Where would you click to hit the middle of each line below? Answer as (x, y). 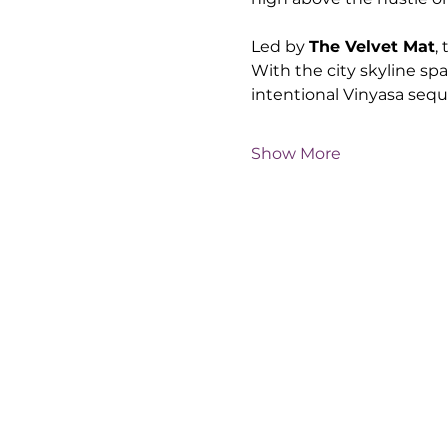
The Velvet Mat (371, 46)
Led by (279, 46)
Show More (295, 153)
